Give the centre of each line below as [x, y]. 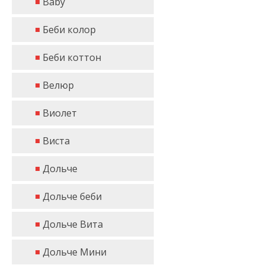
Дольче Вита [73, 224]
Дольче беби [72, 196]
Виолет [60, 113]
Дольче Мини [75, 252]
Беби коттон [72, 57]
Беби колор [69, 30]
